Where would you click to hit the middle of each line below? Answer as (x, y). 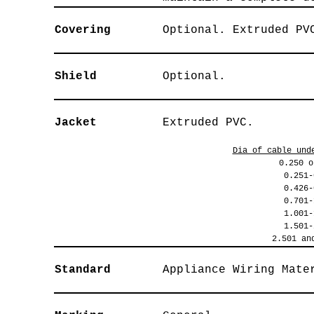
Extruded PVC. (208, 123)
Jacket (75, 123)
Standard (82, 270)
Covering (82, 30)
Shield (75, 76)
